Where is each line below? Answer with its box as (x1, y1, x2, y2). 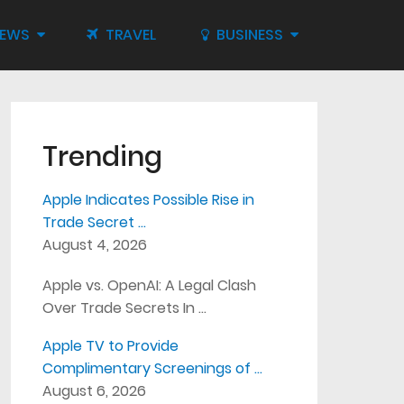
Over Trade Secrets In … (42, 298, 207, 318)
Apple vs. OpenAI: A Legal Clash (42, 275, 257, 296)
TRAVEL (102, 24, 156, 45)
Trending (42, 138, 163, 176)
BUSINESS (213, 24, 283, 45)
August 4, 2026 (42, 234, 148, 255)
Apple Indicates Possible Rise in (42, 189, 255, 210)
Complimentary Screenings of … (42, 358, 263, 379)
